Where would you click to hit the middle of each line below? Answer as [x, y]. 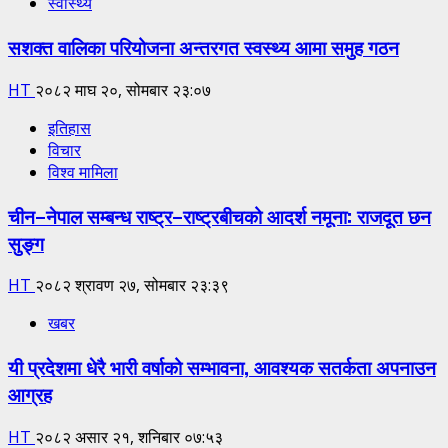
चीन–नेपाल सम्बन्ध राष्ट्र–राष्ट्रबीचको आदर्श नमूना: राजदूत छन [219, 215]
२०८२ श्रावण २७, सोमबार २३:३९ [132, 285]
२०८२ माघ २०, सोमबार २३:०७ [123, 89]
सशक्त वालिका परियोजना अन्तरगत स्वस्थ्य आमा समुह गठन [203, 47]
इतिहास [69, 127]
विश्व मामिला [83, 171]
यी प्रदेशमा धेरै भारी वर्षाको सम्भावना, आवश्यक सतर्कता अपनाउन [222, 366]
